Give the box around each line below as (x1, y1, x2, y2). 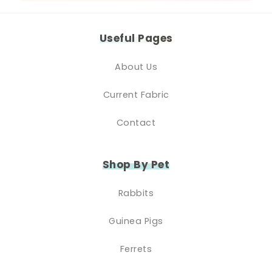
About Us (115, 60, 157, 73)
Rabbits (118, 186, 154, 199)
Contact (116, 116, 156, 129)
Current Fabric (103, 88, 169, 101)
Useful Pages (99, 30, 173, 46)
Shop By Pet (102, 157, 170, 172)
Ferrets (120, 242, 152, 255)
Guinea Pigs (109, 214, 163, 227)
